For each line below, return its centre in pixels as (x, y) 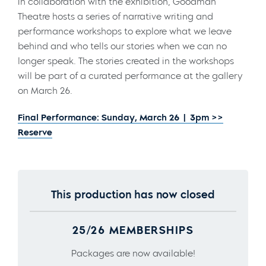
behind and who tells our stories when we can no (122, 46)
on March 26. (45, 91)
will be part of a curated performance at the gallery (130, 76)
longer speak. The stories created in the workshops (126, 61)
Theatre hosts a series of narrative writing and (115, 16)
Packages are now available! (133, 253)
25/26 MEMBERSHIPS (133, 230)
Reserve (35, 132)
